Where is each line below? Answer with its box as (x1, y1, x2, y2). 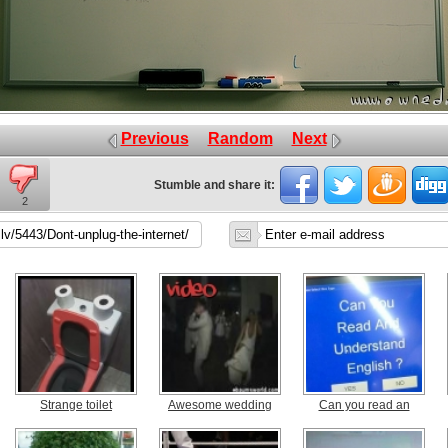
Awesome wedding (168, 398, 272, 412)
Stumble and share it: (154, 178, 275, 192)
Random (207, 130, 273, 147)
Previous (120, 130, 189, 147)
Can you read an (318, 398, 410, 412)
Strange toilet (40, 398, 112, 412)
